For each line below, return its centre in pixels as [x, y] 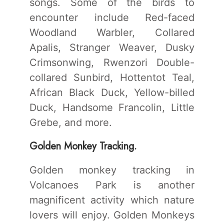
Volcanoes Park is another [112, 185]
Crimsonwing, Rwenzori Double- [112, 62]
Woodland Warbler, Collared [112, 32]
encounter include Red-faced [112, 17]
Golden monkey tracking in [112, 170]
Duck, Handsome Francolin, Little [112, 107]
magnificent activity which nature [112, 200]
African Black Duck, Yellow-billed [112, 92]
